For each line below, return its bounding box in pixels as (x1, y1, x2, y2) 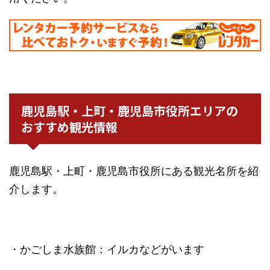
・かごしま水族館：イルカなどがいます (9, 243, 204, 256)
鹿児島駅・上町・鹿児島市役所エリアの (21, 102, 238, 120)
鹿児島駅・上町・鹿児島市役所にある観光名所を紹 (9, 165, 259, 178)
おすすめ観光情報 (21, 118, 118, 136)
